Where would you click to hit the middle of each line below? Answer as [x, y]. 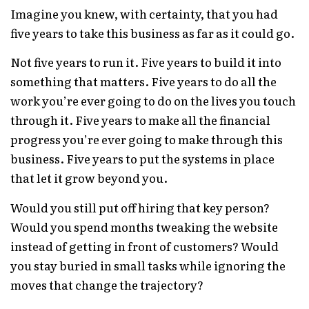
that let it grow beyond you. [89, 178]
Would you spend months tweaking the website [144, 226]
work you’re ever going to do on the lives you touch [153, 101]
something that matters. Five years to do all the [143, 81]
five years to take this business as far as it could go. [152, 33]
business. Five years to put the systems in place [142, 159]
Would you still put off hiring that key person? [140, 207]
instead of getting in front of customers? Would [144, 246]
